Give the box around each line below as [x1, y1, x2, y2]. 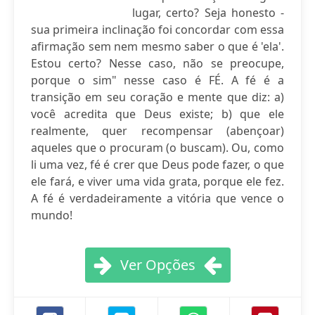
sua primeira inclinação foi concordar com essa [31, 22, 284, 37]
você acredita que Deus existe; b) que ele [31, 106, 284, 122]
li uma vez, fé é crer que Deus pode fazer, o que [31, 157, 284, 172]
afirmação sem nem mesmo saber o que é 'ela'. [31, 39, 284, 54]
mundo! [31, 207, 72, 223]
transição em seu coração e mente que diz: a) [31, 89, 284, 105]
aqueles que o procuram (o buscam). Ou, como [31, 140, 284, 155]
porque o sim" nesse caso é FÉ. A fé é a [31, 72, 284, 88]
